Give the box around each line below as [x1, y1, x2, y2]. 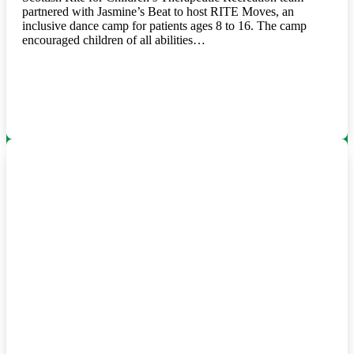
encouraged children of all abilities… [22, 32, 205, 47]
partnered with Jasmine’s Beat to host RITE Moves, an [22, 4, 294, 18]
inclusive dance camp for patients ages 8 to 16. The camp [22, 18, 307, 32]
